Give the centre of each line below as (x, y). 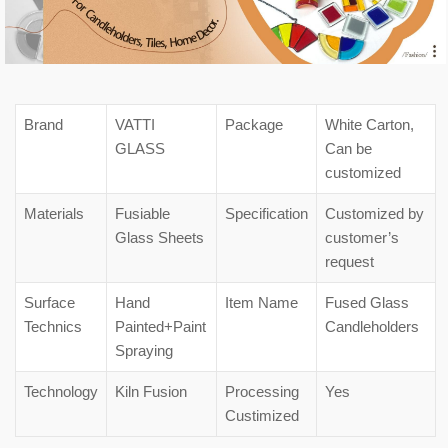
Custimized (262, 415)
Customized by (374, 213)
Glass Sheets (159, 237)
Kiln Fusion (151, 391)
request (349, 261)
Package (254, 124)
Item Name (261, 302)
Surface (49, 302)
